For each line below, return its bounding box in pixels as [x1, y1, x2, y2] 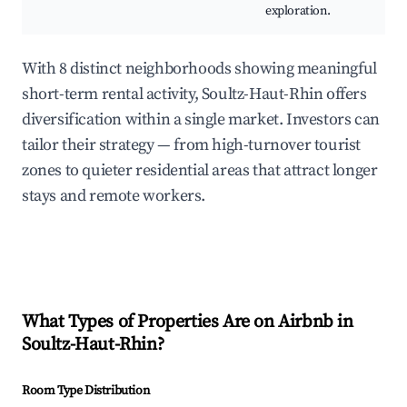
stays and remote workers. [22, 185, 206, 207]
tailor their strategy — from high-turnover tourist [22, 134, 362, 156]
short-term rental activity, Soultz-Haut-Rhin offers [22, 84, 367, 105]
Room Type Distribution [22, 382, 150, 400]
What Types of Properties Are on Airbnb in [22, 311, 353, 334]
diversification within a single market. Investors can [22, 109, 380, 131]
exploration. [265, 3, 331, 20]
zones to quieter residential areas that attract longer [22, 160, 378, 182]
